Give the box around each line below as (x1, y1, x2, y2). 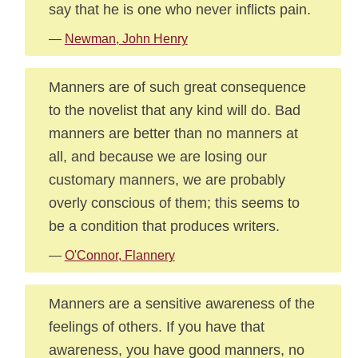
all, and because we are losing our (48, 148, 267, 165)
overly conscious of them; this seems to (48, 194, 300, 211)
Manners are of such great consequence (48, 78, 306, 95)
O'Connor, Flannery (64, 249, 175, 262)
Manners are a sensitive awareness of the (48, 295, 315, 312)
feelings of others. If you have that (48, 318, 265, 335)
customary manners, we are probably (48, 171, 285, 188)
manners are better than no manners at (48, 125, 298, 141)
